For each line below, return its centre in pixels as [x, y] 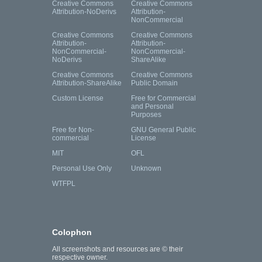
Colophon [72, 232]
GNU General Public [163, 130]
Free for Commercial [163, 99]
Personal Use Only [82, 169]
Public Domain [154, 83]
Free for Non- [73, 130]
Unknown [146, 169]
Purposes [146, 115]
